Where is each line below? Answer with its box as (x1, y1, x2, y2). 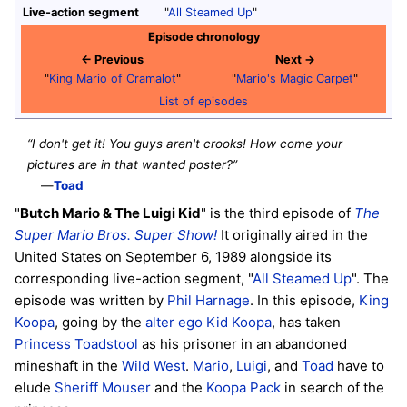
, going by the (55, 313, 145, 331)
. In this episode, (250, 291, 359, 309)
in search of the (281, 378, 384, 396)
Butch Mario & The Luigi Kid (20, 203, 201, 222)
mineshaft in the (15, 356, 122, 374)
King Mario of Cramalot (48, 71, 176, 85)
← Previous (81, 52, 144, 66)
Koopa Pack (206, 378, 281, 396)
